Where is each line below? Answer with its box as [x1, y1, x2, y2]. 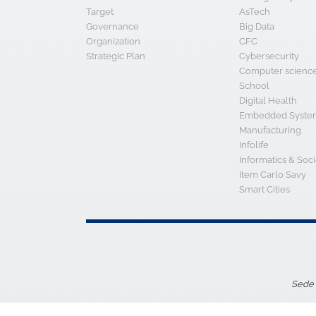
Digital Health [238, 95, 297, 107]
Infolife [238, 140, 269, 151]
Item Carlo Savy [238, 169, 306, 181]
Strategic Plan [86, 51, 145, 62]
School [238, 80, 269, 92]
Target [86, 6, 114, 18]
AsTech [238, 6, 270, 18]
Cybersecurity [238, 51, 299, 62]
